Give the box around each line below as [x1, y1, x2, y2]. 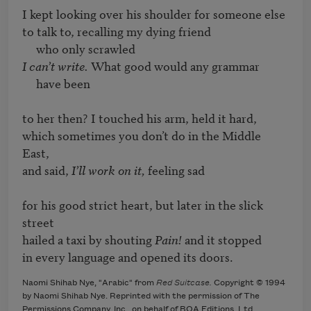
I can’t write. [22, 57, 88, 75]
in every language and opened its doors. [22, 248, 233, 266]
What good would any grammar [88, 57, 260, 75]
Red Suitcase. [156, 278, 212, 288]
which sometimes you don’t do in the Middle [22, 126, 261, 144]
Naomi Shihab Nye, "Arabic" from [22, 278, 156, 288]
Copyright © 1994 [212, 278, 285, 288]
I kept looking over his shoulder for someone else [22, 5, 285, 23]
